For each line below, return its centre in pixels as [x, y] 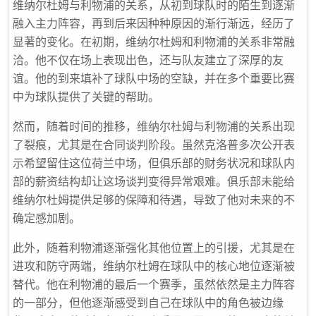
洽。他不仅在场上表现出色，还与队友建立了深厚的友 [148, 60]
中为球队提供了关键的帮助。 [86, 97]
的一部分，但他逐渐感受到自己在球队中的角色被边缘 [148, 303]
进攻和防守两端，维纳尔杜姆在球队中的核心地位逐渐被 [154, 266]
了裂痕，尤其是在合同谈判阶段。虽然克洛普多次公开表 [154, 145]
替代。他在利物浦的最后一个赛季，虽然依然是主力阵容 [154, 284]
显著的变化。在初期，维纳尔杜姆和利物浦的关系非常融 [154, 42]
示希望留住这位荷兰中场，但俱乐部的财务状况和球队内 [154, 163]
